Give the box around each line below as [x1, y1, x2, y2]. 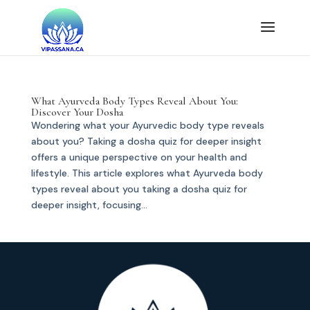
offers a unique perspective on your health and [30, 151, 247, 163]
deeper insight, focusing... [30, 199, 147, 211]
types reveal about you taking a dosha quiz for [30, 183, 247, 195]
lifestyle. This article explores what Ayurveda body [30, 167, 263, 179]
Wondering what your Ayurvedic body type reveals [30, 119, 264, 131]
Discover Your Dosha [30, 105, 123, 119]
